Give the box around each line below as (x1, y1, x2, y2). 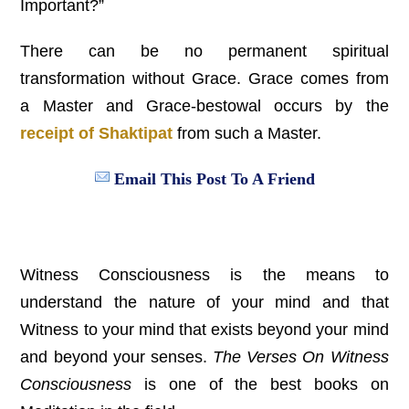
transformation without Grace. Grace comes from (20, 69, 389, 88)
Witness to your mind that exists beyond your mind (20, 320, 389, 339)
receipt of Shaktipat (20, 124, 173, 142)
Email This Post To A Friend (113, 170, 315, 188)
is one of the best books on (131, 375, 389, 393)
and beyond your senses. (20, 348, 214, 366)
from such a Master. (173, 124, 327, 142)
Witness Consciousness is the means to (20, 266, 389, 284)
